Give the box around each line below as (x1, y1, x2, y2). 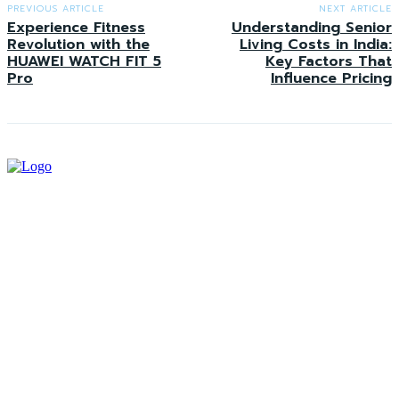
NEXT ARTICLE (318, 2, 392, 16)
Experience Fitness (7, 17, 145, 39)
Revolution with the (7, 34, 150, 56)
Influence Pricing (270, 68, 392, 90)
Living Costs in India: (239, 34, 392, 56)
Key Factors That (265, 51, 392, 73)
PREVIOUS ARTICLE (7, 2, 104, 16)
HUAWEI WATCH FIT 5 (7, 51, 161, 73)
